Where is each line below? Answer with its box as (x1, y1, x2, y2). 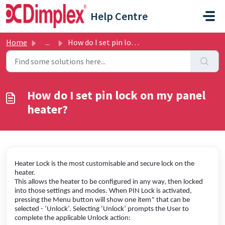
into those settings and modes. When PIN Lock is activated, (15, 187, 192, 195)
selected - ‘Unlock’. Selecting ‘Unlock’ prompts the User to (15, 205, 189, 213)
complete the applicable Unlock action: (15, 214, 132, 222)
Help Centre (90, 9, 148, 23)
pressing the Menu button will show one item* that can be (15, 196, 190, 204)
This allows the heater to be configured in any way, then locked (15, 178, 203, 186)
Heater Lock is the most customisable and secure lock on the (15, 160, 194, 168)
